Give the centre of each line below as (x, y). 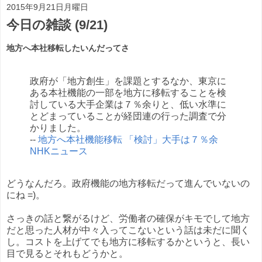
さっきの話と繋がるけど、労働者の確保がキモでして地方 (128, 219)
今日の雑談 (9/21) (57, 25)
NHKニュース (59, 151)
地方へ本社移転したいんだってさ (68, 48)
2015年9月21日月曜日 (47, 7)
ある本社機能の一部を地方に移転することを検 (128, 92)
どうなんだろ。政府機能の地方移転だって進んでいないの (128, 184)
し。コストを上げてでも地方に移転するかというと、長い (128, 242)
